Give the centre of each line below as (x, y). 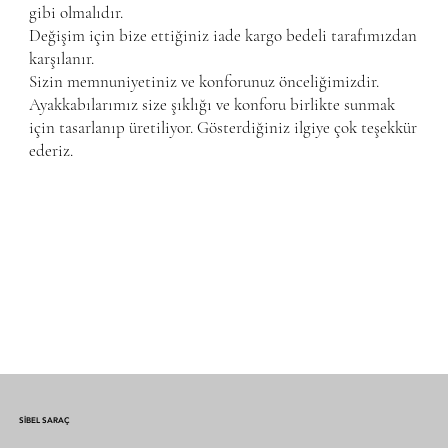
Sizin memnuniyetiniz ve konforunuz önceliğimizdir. (206, 82)
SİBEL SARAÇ (44, 420)
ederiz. (51, 151)
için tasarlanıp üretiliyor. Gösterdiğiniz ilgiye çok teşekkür (223, 128)
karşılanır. (64, 59)
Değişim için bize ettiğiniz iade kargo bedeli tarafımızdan (223, 36)
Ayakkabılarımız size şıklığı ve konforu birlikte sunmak (212, 105)
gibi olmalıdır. (78, 13)
